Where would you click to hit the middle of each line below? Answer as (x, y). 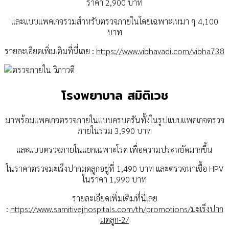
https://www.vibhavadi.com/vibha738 (160, 51)
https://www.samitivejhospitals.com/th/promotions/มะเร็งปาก (117, 209)
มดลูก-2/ (114, 220)
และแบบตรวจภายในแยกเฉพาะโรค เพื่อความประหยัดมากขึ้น (114, 150)
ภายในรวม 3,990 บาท (114, 131)
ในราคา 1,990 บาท (114, 179)
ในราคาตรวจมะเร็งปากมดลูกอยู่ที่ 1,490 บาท (81, 169)
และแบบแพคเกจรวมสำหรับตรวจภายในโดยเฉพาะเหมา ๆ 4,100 (114, 21)
